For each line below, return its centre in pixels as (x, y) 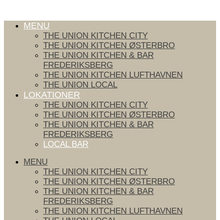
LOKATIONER (52, 95)
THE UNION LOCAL (80, 85)
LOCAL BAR (66, 144)
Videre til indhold (33, 8)
